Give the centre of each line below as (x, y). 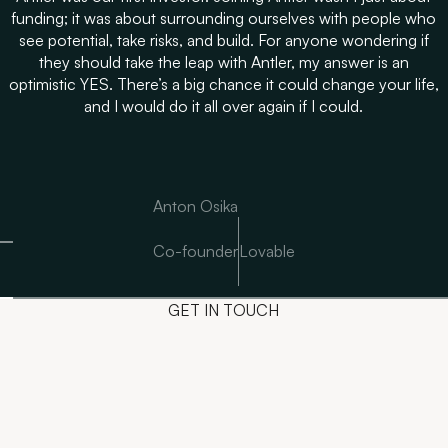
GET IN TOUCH (224, 310)
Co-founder (195, 251)
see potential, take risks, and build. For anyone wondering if (223, 40)
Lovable (266, 251)
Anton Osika (195, 206)
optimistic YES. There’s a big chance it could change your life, (223, 84)
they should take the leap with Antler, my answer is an (223, 62)
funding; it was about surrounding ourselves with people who (224, 18)
